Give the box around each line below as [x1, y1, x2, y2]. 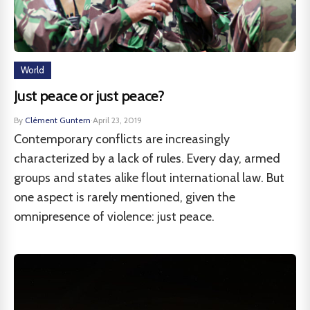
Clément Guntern [25, 115, 91, 125]
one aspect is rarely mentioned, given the [14, 190, 235, 205]
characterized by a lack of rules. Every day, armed [14, 151, 280, 166]
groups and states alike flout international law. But [14, 170, 284, 185]
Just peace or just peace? [14, 86, 165, 105]
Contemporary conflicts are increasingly [14, 131, 230, 147]
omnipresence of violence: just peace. [14, 209, 215, 224]
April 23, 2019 [93, 115, 142, 125]
